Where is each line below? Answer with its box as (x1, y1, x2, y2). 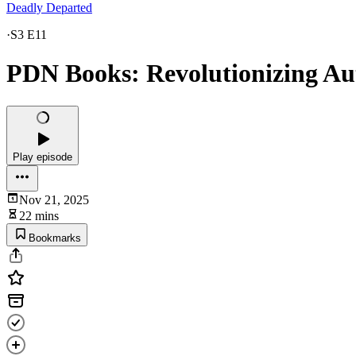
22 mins (19, 208, 59, 222)
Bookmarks (29, 231, 81, 244)
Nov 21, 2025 (19, 192, 89, 207)
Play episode (13, 150, 72, 163)
